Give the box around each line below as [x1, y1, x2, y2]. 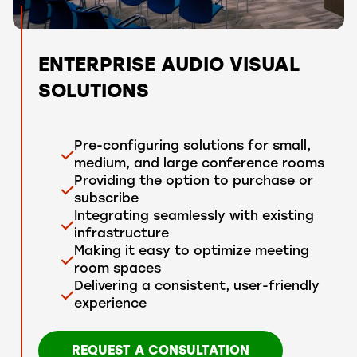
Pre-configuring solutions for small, [73, 140, 311, 154]
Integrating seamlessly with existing [73, 210, 314, 224]
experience [73, 298, 147, 312]
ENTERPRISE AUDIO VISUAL [38, 57, 300, 76]
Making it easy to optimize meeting [73, 245, 309, 259]
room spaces [73, 263, 161, 277]
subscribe [73, 193, 139, 206]
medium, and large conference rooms [73, 158, 324, 171]
